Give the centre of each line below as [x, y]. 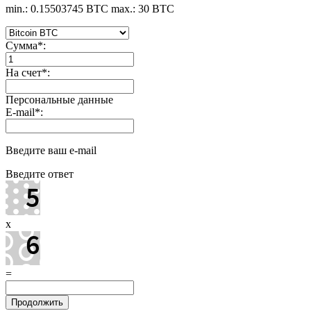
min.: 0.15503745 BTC [57, 8]
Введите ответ [40, 174]
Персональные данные [59, 99]
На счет [24, 72]
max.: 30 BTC [143, 8]
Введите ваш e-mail [51, 150]
